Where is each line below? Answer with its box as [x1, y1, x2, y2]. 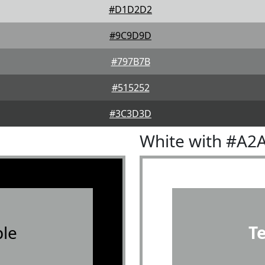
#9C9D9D [109, 29, 151, 42]
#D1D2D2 [109, 3, 152, 16]
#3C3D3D [109, 107, 151, 120]
